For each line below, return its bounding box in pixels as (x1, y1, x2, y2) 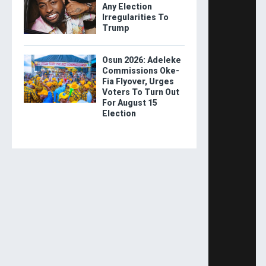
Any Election (102, 2, 152, 11)
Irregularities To (102, 12, 169, 22)
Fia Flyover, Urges (102, 77, 174, 86)
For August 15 (102, 98, 157, 107)
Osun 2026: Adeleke (102, 55, 181, 65)
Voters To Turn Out (102, 87, 179, 97)
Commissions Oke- (102, 66, 179, 75)
